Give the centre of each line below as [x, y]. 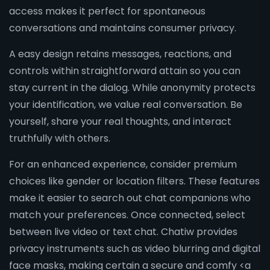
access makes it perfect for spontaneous [107, 11]
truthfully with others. [60, 138]
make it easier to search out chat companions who [130, 198]
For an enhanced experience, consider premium [123, 164]
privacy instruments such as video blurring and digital [135, 249]
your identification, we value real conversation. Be [126, 105]
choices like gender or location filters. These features [134, 181]
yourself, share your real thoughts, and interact [120, 121]
